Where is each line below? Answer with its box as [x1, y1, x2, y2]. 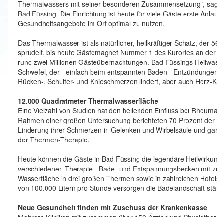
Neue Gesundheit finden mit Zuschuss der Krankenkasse [18, 202, 207, 212]
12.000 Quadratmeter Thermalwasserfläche [18, 96, 158, 106]
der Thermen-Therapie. [18, 135, 90, 144]
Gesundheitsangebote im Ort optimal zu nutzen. [18, 18, 167, 28]
